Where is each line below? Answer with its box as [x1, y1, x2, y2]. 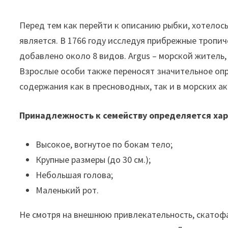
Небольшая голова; [36, 169, 113, 181]
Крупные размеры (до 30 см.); [36, 154, 151, 166]
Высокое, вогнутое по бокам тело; [36, 138, 173, 151]
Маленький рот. [36, 184, 99, 196]
